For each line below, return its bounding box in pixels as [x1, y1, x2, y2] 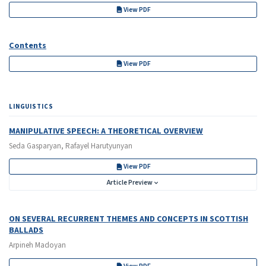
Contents [9, 39, 46, 52]
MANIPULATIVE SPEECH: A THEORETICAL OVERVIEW [9, 124, 203, 137]
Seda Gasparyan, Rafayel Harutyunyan [9, 141, 132, 151]
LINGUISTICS [9, 102, 53, 111]
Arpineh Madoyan [9, 240, 66, 251]
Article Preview [106, 178, 153, 188]
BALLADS [9, 223, 43, 236]
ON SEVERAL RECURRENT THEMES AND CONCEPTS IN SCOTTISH [9, 212, 248, 225]
